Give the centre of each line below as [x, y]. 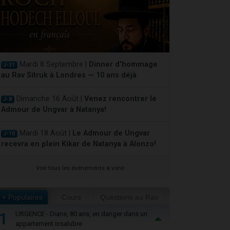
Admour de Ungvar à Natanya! [54, 109]
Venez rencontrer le [120, 99]
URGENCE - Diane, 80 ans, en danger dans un [81, 214]
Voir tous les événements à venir [80, 168]
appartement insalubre [49, 223]
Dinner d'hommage [123, 64]
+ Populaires [23, 197]
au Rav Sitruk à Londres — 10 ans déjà [69, 75]
